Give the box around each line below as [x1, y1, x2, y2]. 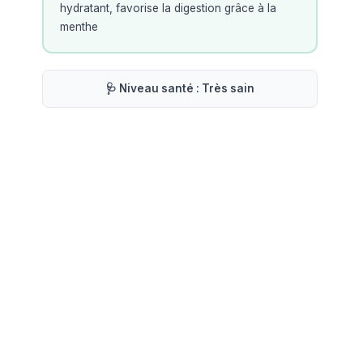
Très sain [202, 82, 254, 96]
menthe [59, 19, 98, 33]
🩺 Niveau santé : [105, 82, 202, 96]
